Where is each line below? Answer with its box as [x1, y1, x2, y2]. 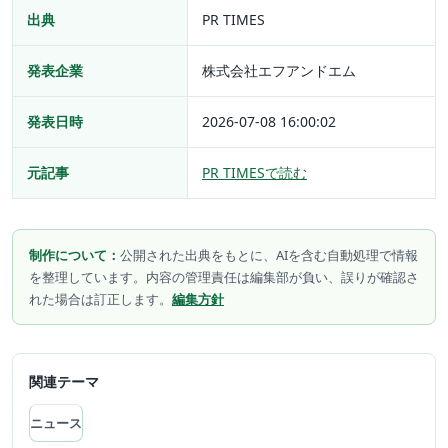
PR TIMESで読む [202, 163, 307, 183]
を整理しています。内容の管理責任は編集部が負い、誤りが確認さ [29, 268, 419, 287]
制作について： [29, 246, 120, 265]
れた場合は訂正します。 [29, 290, 172, 309]
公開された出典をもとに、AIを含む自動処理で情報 [120, 246, 418, 265]
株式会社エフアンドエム [202, 61, 356, 81]
